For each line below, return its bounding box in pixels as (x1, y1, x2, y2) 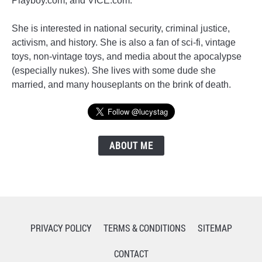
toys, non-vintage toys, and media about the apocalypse (12, 51, 242, 61)
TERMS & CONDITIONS (103, 222, 186, 235)
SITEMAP (197, 222, 232, 235)
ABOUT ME (109, 139, 153, 152)
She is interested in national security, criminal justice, (12, 23, 230, 33)
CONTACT (113, 247, 149, 260)
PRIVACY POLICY (30, 222, 92, 235)
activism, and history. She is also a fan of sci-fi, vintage (12, 37, 236, 47)
